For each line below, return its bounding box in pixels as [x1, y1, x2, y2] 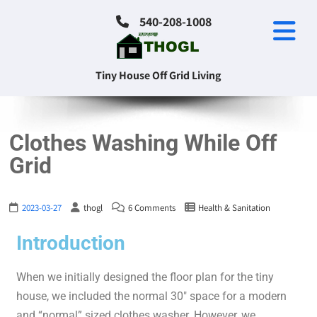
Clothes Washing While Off [9, 129, 277, 156]
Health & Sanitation [198, 202, 271, 214]
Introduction [16, 231, 126, 255]
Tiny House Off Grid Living [96, 68, 221, 83]
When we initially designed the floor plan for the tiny [16, 270, 275, 284]
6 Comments [128, 202, 176, 214]
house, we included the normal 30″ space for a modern [16, 289, 287, 303]
